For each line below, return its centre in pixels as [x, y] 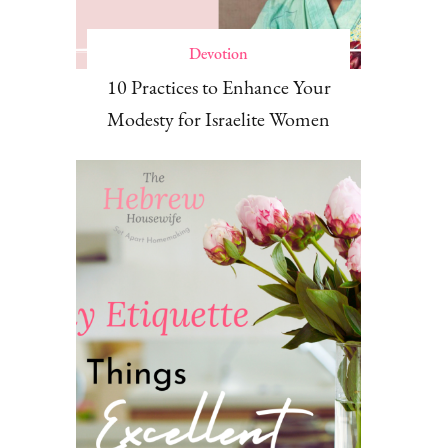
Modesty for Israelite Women [218, 119]
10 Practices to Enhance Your [218, 87]
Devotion [218, 54]
